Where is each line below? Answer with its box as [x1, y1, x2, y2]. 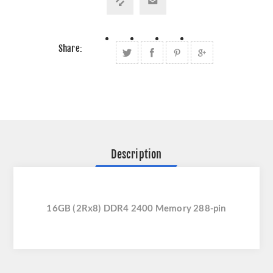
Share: [58, 43, 82, 55]
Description [111, 147, 162, 161]
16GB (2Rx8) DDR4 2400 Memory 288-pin [46, 202, 227, 214]
